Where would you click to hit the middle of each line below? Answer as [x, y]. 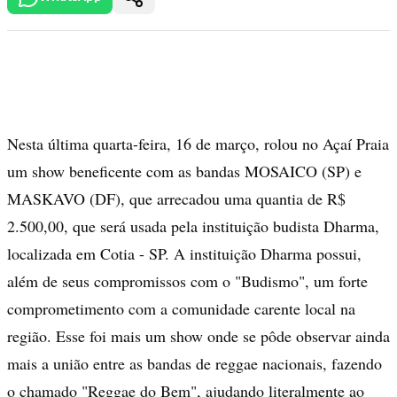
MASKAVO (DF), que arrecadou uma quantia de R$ [176, 199]
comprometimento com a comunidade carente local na [181, 309]
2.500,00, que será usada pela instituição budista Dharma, [193, 226]
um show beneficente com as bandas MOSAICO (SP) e [184, 171]
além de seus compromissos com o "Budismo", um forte [187, 281]
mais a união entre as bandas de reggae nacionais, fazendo [195, 364]
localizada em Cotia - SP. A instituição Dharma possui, [184, 254]
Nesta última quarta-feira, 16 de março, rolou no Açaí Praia [198, 144]
